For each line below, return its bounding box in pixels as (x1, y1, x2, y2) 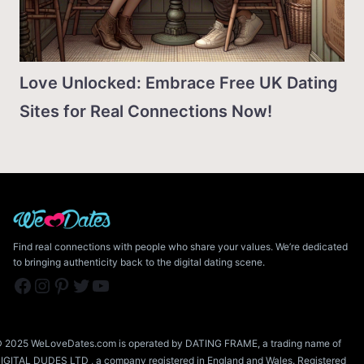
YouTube (90, 272, 102, 297)
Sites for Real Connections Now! (19, 101, 272, 121)
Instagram (32, 272, 49, 297)
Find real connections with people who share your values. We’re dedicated (13, 240, 348, 253)
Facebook (12, 272, 23, 297)
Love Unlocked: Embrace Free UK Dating (19, 72, 338, 93)
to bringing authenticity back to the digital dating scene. (13, 256, 265, 269)
